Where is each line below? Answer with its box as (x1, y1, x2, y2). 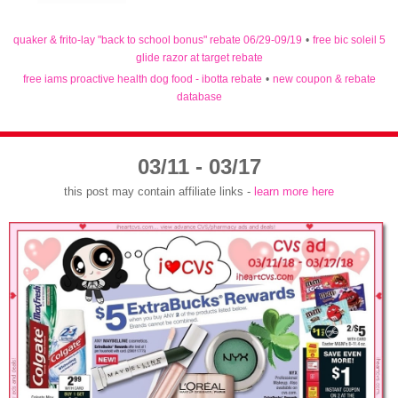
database (176, 91, 222, 104)
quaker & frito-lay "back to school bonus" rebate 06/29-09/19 (12, 34, 302, 47)
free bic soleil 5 (312, 34, 386, 47)
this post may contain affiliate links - (64, 184, 254, 198)
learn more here (254, 184, 334, 198)
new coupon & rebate (272, 73, 376, 86)
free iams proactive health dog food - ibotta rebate (22, 73, 262, 86)
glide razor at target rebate (135, 52, 263, 65)
